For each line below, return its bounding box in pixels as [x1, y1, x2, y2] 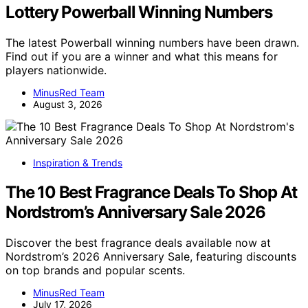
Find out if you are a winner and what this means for [5, 49, 278, 64]
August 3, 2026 [33, 98, 102, 111]
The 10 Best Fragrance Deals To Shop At [5, 181, 297, 202]
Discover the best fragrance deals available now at [5, 235, 271, 250]
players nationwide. [5, 63, 107, 78]
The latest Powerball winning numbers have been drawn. [5, 36, 299, 50]
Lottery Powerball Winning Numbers [5, 2, 272, 23]
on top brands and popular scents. [5, 263, 185, 277]
